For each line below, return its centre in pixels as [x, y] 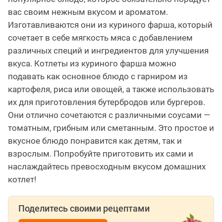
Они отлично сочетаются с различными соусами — [109, 115]
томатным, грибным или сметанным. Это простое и [111, 128]
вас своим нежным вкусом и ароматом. [88, 12]
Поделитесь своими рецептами [84, 209]
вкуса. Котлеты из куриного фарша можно [92, 64]
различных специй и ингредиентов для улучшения [108, 51]
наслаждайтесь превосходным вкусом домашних [107, 167]
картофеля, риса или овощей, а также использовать [111, 89]
